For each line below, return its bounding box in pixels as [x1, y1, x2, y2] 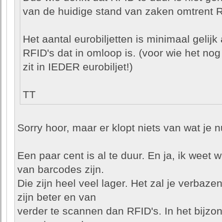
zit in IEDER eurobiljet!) [22, 61, 133, 73]
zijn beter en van [17, 191, 96, 203]
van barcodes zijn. [17, 164, 104, 175]
